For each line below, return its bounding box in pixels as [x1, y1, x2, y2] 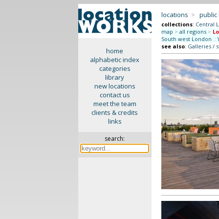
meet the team [93, 99, 136, 108]
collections [161, 21, 193, 28]
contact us [99, 90, 130, 99]
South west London [161, 35, 212, 43]
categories [99, 64, 131, 73]
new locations [94, 82, 135, 90]
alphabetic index [90, 55, 140, 64]
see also [161, 43, 185, 50]
